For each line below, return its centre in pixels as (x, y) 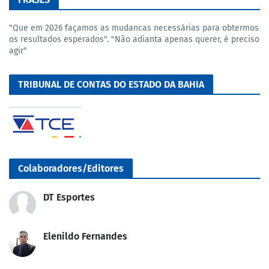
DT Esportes (69, 197)
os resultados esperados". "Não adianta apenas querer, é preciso (134, 39)
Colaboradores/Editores (71, 168)
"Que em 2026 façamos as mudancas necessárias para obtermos (134, 28)
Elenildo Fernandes (85, 236)
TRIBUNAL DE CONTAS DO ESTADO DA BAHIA (111, 84)
